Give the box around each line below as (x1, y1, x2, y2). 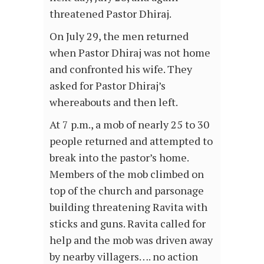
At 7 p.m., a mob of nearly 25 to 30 (49, 117, 209, 132)
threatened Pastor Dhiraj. (49, 6, 171, 21)
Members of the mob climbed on (49, 167, 204, 181)
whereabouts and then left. (49, 95, 178, 110)
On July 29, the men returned (49, 29, 189, 44)
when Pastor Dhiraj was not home (49, 45, 210, 60)
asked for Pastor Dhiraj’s (49, 78, 166, 93)
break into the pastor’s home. (49, 150, 189, 165)
